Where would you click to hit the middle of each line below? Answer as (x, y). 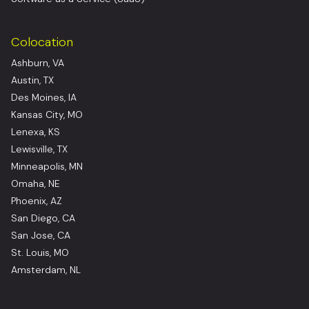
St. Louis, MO (40, 253)
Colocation (42, 42)
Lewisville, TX (39, 149)
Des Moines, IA (44, 98)
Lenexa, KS (36, 132)
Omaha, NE (36, 184)
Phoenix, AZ (37, 201)
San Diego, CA (43, 218)
